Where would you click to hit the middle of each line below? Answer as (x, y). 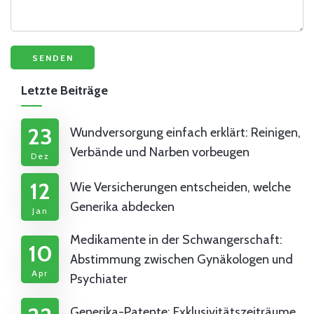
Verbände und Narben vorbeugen (160, 152)
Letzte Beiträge (64, 91)
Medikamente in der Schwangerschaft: (176, 240)
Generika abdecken (122, 207)
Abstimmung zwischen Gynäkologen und (182, 260)
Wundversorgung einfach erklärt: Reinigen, (185, 133)
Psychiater (99, 279)
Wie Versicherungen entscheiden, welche (180, 187)
